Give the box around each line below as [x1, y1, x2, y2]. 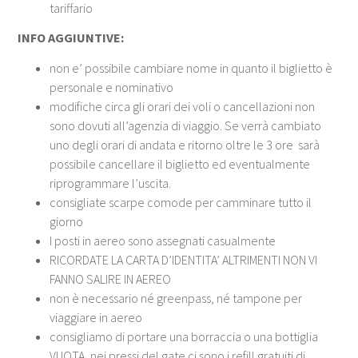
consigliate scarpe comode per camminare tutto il [50, 193, 312, 210]
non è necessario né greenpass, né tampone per [50, 289, 303, 306]
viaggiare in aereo [50, 308, 143, 325]
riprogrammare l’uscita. [50, 174, 172, 191]
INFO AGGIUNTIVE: [18, 29, 125, 46]
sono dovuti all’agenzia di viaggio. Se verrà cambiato [50, 117, 322, 133]
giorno [50, 213, 84, 229]
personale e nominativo [50, 78, 174, 95]
